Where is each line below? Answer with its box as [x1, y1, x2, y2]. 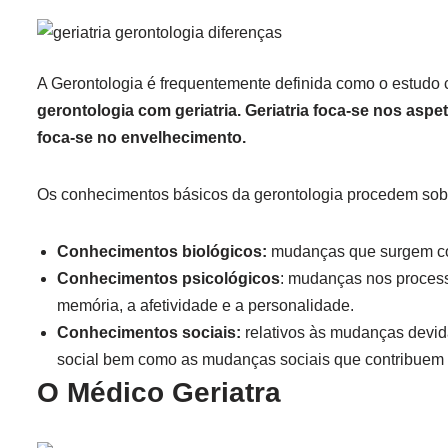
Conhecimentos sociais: [57, 324, 241, 341]
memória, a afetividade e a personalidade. [57, 297, 354, 314]
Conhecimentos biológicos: [57, 243, 267, 260]
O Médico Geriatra [37, 377, 281, 408]
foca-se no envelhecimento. [37, 129, 246, 146]
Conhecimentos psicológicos [57, 270, 280, 287]
